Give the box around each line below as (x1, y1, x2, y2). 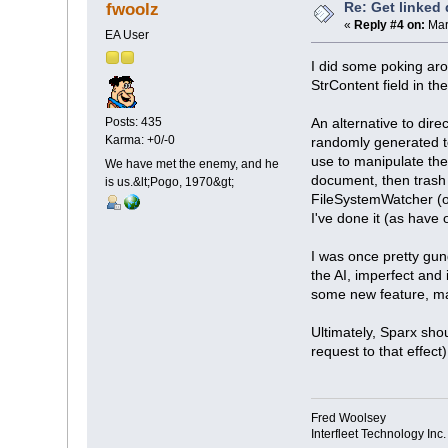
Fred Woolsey (311, 411, 387, 426)
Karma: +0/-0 (105, 132, 176, 147)
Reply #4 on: (354, 17, 426, 32)
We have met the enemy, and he (105, 156, 280, 171)
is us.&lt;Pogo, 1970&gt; (105, 174, 235, 189)
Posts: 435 (105, 114, 163, 129)
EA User (105, 27, 150, 42)
